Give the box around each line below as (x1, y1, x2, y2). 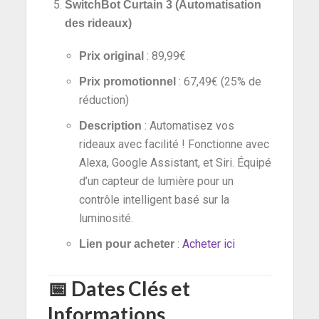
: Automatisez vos (141, 118, 234, 132)
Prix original (78, 49, 144, 62)
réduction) (78, 93, 129, 107)
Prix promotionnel (78, 75, 176, 88)
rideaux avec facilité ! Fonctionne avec (78, 137, 269, 151)
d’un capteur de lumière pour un (78, 174, 234, 188)
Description (78, 119, 142, 132)
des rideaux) (64, 16, 132, 29)
